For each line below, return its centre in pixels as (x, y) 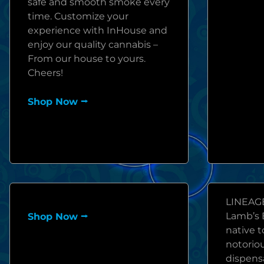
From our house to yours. (87, 59)
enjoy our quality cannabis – (93, 44)
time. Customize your (78, 16)
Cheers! (45, 73)
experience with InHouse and (98, 30)
